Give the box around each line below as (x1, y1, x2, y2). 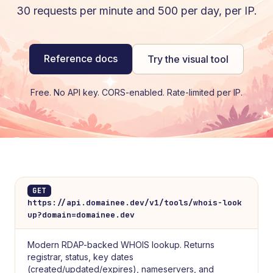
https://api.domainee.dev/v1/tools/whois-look (27, 197, 242, 208)
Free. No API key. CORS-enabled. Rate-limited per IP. (30, 87, 243, 97)
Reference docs (44, 52, 118, 65)
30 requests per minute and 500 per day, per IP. (16, 4, 257, 17)
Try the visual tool (147, 53, 229, 65)
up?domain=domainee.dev (27, 210, 135, 220)
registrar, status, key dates (27, 252, 133, 262)
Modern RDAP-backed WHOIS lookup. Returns (27, 239, 214, 250)
